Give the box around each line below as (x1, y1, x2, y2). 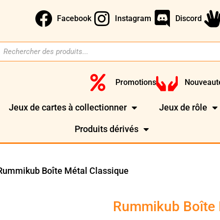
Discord (175, 13, 202, 23)
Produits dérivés (75, 124, 139, 135)
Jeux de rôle (159, 102, 208, 113)
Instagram (115, 13, 152, 23)
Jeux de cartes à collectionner (9, 102, 127, 113)
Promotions (115, 77, 156, 87)
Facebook (56, 13, 91, 23)
